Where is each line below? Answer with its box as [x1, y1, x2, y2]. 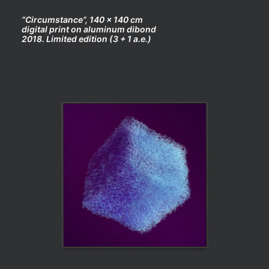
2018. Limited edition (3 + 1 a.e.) [22, 34, 151, 44]
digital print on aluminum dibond [22, 24, 156, 34]
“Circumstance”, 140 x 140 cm [22, 14, 143, 25]
